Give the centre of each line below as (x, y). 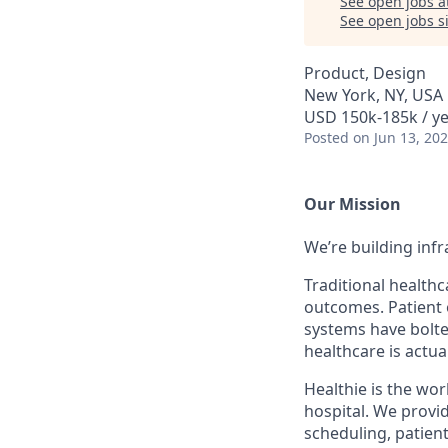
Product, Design (365, 73)
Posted (326, 137)
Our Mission (352, 204)
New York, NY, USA (373, 95)
